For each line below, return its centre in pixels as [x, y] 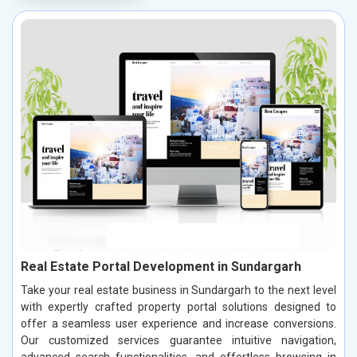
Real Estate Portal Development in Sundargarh [161, 266]
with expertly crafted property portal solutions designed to [178, 306]
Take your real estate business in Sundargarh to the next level [178, 290]
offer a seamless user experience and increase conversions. [178, 323]
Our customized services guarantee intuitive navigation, [178, 340]
